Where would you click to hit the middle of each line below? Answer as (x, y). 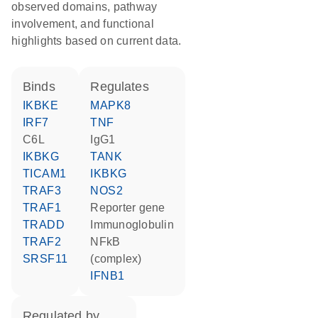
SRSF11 (49, 259)
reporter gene (132, 208)
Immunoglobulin (133, 225)
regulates (124, 87)
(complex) (116, 259)
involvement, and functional (83, 24)
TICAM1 (48, 174)
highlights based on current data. (97, 41)
